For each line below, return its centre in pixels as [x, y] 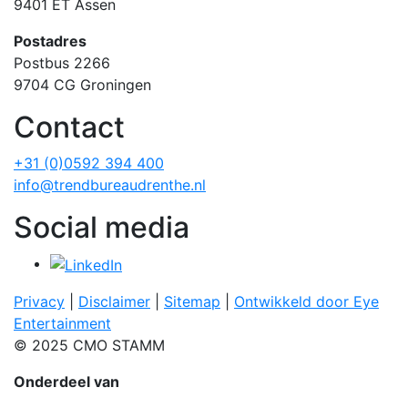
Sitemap [192, 301]
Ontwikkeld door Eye [306, 301]
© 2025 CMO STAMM [89, 345]
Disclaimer [114, 301]
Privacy [39, 301]
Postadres [50, 41]
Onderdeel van [66, 381]
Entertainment [62, 323]
